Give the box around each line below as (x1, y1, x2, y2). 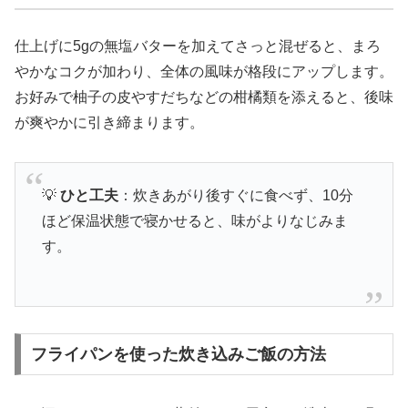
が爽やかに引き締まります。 (15, 114, 204, 130)
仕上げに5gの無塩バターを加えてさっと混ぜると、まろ (15, 37, 381, 54)
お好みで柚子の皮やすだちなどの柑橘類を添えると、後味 (15, 88, 393, 105)
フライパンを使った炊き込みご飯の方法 (30, 344, 326, 363)
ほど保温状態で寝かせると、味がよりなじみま (41, 213, 348, 229)
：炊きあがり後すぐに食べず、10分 (117, 188, 353, 204)
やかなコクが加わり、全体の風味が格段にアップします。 (15, 63, 393, 79)
